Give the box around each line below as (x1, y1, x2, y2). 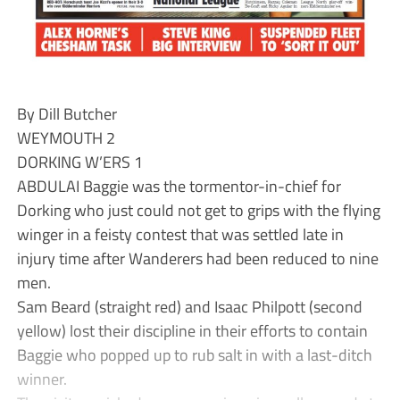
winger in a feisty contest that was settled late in (16, 221, 344, 246)
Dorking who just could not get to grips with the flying (16, 196, 380, 222)
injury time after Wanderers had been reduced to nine (16, 245, 379, 271)
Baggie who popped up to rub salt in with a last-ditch (16, 341, 372, 367)
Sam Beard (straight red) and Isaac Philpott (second (16, 293, 362, 319)
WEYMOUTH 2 (16, 124, 115, 150)
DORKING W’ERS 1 (16, 148, 143, 174)
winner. (16, 365, 67, 391)
